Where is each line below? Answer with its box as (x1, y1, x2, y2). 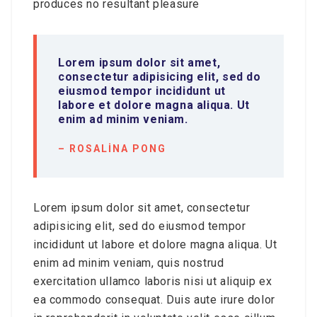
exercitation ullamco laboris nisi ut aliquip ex (33, 275, 272, 288)
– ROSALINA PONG (58, 143, 166, 154)
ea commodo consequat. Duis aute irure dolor (33, 293, 275, 306)
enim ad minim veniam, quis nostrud (33, 256, 224, 270)
